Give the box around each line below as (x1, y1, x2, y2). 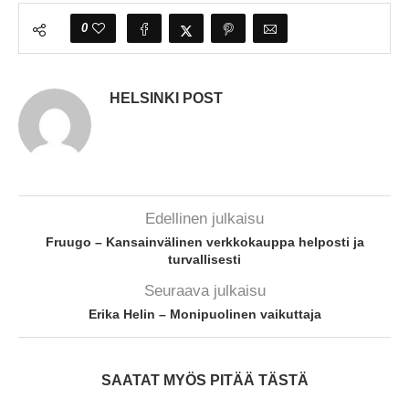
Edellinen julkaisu (145, 209, 264, 227)
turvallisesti (168, 251, 241, 267)
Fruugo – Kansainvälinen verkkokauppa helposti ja (45, 234, 364, 249)
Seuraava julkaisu (143, 281, 266, 299)
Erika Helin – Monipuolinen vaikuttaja (88, 306, 321, 321)
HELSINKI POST (110, 89, 223, 106)
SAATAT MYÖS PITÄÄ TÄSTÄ (100, 372, 309, 388)
